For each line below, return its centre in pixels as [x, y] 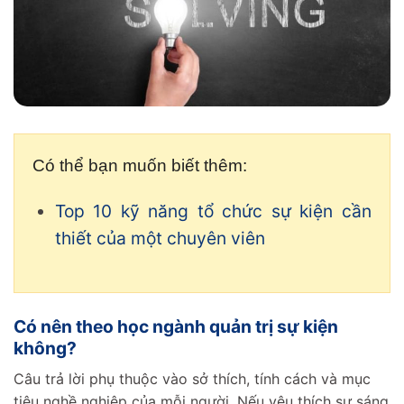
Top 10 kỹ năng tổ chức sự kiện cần [213, 211]
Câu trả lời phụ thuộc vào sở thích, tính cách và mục [192, 378]
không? [45, 349]
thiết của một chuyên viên [160, 239]
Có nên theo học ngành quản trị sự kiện [176, 327]
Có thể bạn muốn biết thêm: [140, 165]
